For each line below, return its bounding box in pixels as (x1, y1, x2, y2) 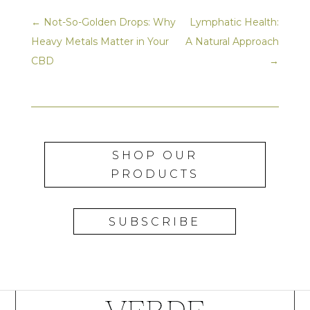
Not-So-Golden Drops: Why (43, 16, 176, 29)
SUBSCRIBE (109, 215, 201, 228)
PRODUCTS (110, 167, 199, 181)
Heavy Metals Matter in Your (30, 35, 169, 48)
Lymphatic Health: (190, 16, 280, 29)
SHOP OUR (111, 148, 198, 162)
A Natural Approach (185, 35, 280, 48)
